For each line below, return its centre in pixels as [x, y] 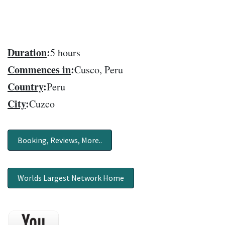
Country [25, 87]
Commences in [39, 70]
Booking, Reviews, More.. [60, 140]
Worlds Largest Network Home [71, 178]
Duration [27, 53]
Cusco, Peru [99, 70]
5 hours [65, 53]
